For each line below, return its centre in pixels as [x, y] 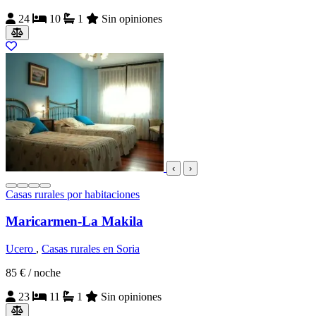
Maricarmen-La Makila [74, 221]
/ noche [44, 273]
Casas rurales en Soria [91, 249]
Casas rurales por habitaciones [73, 194]
